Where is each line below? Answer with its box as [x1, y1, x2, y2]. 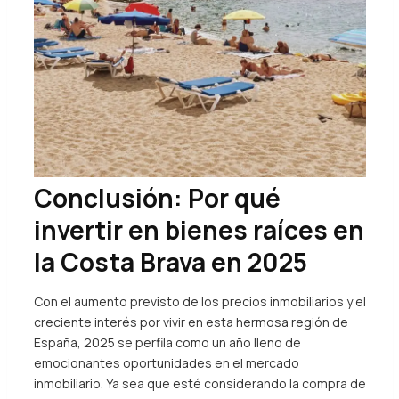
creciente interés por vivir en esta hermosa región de [33, 313, 348, 331]
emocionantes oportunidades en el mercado [33, 354, 299, 372]
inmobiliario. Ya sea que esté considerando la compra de [33, 375, 366, 393]
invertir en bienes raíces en [33, 213, 364, 248]
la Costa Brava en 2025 [33, 245, 307, 280]
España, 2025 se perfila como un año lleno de [33, 334, 301, 352]
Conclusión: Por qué [33, 181, 281, 216]
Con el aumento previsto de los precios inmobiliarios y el [33, 293, 366, 311]
